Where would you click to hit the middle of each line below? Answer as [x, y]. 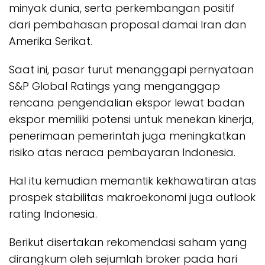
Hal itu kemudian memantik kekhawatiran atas [132, 181]
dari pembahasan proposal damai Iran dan [127, 25]
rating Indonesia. [53, 214]
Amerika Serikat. [51, 41]
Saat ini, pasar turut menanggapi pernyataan [131, 70]
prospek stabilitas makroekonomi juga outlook [132, 198]
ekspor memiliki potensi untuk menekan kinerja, [131, 119]
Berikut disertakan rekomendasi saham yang [128, 243]
